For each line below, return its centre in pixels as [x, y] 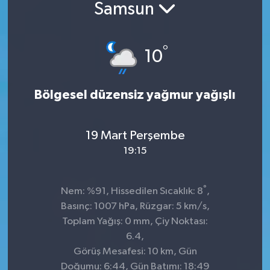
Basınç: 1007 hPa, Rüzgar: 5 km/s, [135, 206]
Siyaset [51, 52]
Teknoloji [55, 114]
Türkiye [51, 144]
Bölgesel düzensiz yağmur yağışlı [135, 95]
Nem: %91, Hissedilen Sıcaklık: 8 [132, 191]
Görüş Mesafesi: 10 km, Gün [135, 252]
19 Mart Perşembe [135, 135]
